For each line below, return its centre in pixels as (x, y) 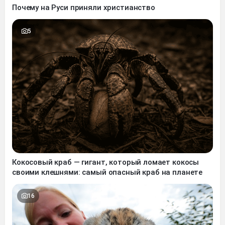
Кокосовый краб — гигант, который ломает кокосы (106, 162)
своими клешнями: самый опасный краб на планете (107, 173)
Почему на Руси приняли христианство (84, 8)
